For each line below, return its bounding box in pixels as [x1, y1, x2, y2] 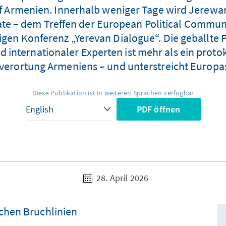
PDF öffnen [136, 103, 181, 116]
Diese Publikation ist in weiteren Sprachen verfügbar [32, 88, 194, 98]
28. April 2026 [94, 172, 149, 184]
